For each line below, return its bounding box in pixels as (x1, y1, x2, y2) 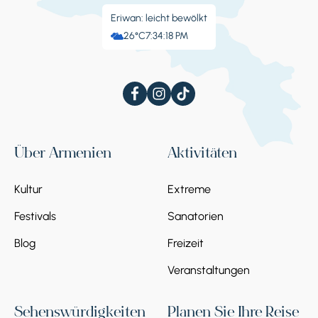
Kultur (14, 182, 43, 197)
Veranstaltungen (168, 263, 250, 278)
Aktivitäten (168, 148, 237, 163)
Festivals (14, 209, 56, 224)
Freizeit (168, 236, 204, 251)
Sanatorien (168, 209, 224, 224)
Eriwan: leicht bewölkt (111, 12, 207, 25)
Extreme (168, 182, 211, 197)
